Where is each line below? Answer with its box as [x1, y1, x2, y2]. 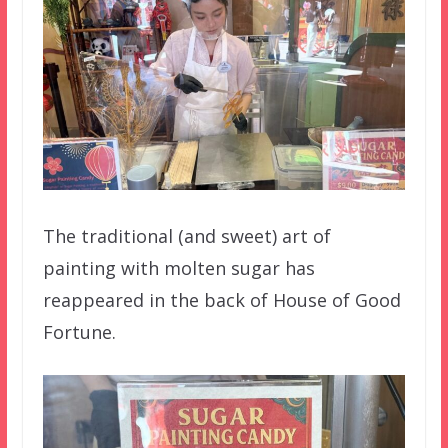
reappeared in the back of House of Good [42, 287, 401, 312]
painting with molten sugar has [42, 255, 315, 280]
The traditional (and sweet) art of [42, 223, 331, 248]
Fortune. [42, 319, 116, 344]
